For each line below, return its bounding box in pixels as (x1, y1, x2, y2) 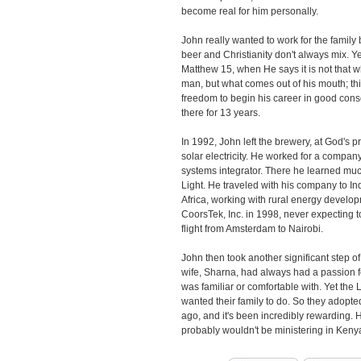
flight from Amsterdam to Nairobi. (181, 223, 323, 234)
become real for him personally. (181, 6, 318, 17)
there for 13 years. (181, 107, 260, 118)
